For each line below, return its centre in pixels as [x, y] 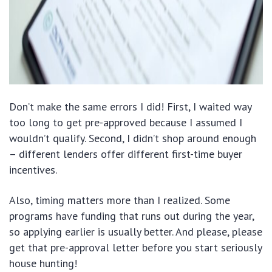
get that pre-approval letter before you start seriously [135, 248]
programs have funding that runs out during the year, [131, 216]
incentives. [33, 170]
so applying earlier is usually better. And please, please [136, 232]
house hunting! [43, 263]
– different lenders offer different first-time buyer [126, 154]
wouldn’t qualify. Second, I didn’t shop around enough [133, 138]
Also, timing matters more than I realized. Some [120, 200]
